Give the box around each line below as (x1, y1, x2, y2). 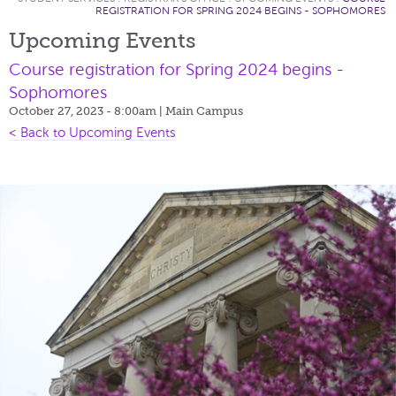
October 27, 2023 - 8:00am (9, 103, 159, 118)
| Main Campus (159, 103, 243, 118)
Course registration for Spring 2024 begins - (9, 59, 344, 79)
